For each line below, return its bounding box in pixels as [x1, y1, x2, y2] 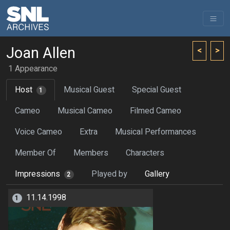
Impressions [15, 168, 60, 180]
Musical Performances [115, 126, 196, 138]
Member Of [15, 147, 56, 159]
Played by [91, 168, 127, 180]
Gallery [144, 168, 169, 180]
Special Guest [131, 84, 181, 96]
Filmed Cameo [130, 105, 181, 117]
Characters [126, 147, 164, 159]
